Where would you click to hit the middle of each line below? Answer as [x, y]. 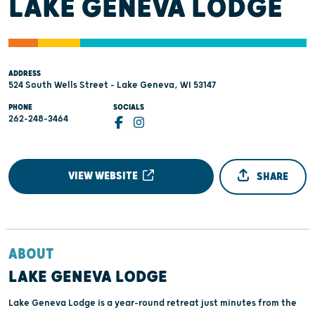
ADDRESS [25, 74]
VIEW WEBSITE [104, 176]
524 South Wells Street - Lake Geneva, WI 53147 [112, 85]
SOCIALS [129, 108]
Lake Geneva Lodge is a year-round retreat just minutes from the [153, 303]
